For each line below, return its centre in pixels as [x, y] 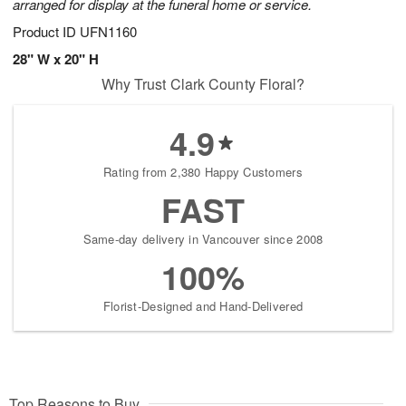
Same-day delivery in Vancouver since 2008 [203, 239]
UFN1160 [108, 32]
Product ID [46, 32]
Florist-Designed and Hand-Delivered [203, 306]
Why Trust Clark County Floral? [203, 84]
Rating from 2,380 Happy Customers [203, 172]
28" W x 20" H [56, 59]
